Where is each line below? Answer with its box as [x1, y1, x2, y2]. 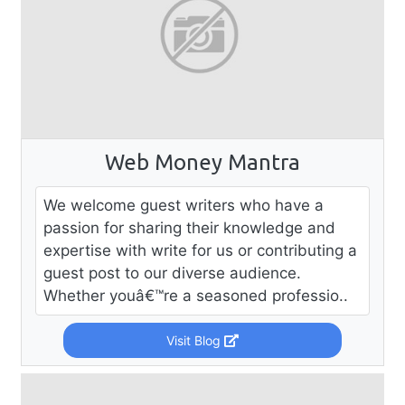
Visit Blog [165, 332, 224, 348]
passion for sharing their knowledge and [43, 218, 335, 237]
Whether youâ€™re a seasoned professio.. [43, 286, 348, 305]
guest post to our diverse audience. [43, 263, 301, 282]
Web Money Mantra [105, 149, 300, 174]
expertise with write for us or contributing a [43, 240, 357, 259]
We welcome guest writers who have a [43, 195, 324, 214]
